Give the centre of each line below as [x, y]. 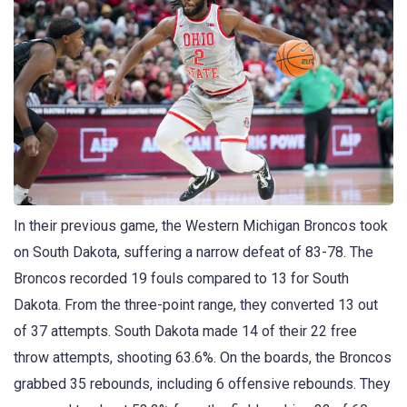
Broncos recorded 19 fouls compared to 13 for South [181, 278]
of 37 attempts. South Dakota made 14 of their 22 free [185, 331]
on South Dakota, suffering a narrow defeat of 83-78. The [194, 252]
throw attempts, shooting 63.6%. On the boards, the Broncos [203, 357]
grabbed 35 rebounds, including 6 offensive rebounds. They [202, 383]
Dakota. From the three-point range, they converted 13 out [196, 304]
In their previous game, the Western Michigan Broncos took [201, 225]
